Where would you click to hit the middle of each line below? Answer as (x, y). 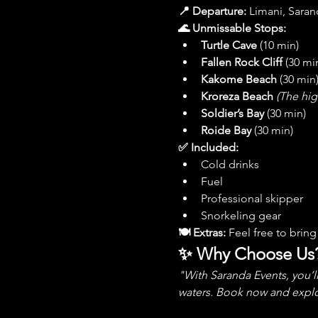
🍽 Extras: (202, 232)
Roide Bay (226, 130)
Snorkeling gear (241, 215)
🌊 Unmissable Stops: (232, 28)
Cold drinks (230, 164)
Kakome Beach (238, 79)
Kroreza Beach (237, 96)
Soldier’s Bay (232, 113)
